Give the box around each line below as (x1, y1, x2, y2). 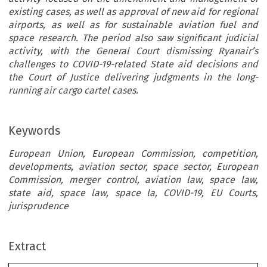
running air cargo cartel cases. (8, 84, 139, 96)
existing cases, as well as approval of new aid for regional (8, 5, 258, 17)
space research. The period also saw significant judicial (8, 32, 258, 44)
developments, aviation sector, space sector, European (8, 160, 258, 172)
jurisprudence (8, 200, 69, 212)
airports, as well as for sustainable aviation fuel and (8, 18, 258, 30)
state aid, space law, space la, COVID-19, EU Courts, (8, 187, 258, 198)
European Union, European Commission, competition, (8, 147, 258, 159)
